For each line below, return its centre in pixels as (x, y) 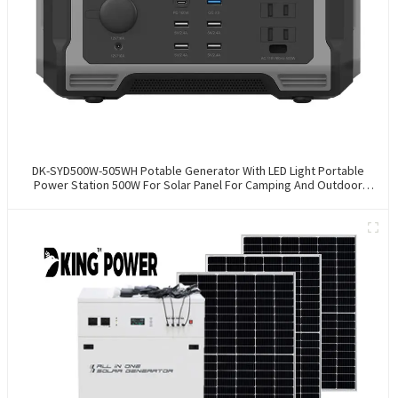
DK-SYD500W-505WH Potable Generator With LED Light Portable (198, 171)
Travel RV (198, 199)
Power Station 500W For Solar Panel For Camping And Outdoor (198, 185)
